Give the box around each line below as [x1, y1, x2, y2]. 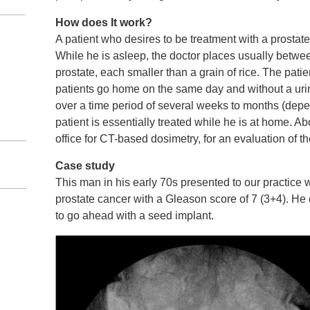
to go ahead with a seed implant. [55, 210, 214, 222]
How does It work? [55, 16, 152, 28]
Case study [55, 160, 115, 172]
